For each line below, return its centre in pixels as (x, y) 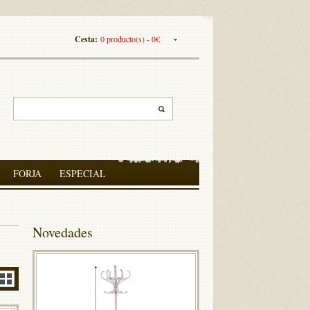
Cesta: (88, 39)
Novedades (63, 232)
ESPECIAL (83, 173)
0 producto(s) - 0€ (130, 39)
